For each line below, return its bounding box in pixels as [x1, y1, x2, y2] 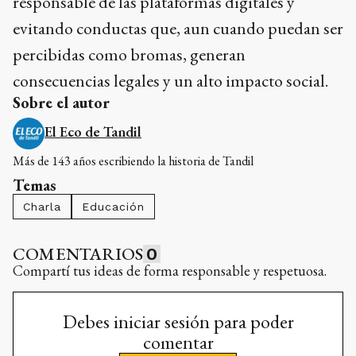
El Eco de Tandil [44, 122, 141, 141]
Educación [82, 200, 145, 214]
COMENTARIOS [13, 242, 144, 266]
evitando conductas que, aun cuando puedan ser [13, 17, 343, 41]
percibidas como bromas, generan [13, 43, 246, 67]
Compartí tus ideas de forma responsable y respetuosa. [13, 261, 327, 281]
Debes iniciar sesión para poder [62, 309, 294, 335]
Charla [23, 200, 61, 214]
